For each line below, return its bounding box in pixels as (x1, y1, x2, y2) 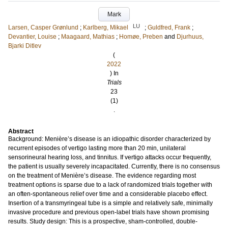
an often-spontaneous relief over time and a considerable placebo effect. (8, 190, 208, 197)
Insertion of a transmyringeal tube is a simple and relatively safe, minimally (8, 199, 213, 207)
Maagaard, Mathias (61, 33, 115, 40)
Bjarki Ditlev (8, 42, 41, 49)
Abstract (8, 128, 34, 135)
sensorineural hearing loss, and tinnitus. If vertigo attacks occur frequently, (8, 154, 211, 161)
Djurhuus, (177, 33, 204, 40)
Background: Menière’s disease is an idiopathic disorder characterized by (8, 135, 211, 142)
